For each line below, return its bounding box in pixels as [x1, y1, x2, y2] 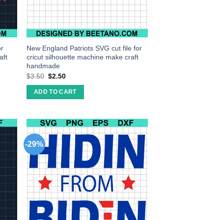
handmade [27, 62, 60, 70]
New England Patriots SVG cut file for [27, 44, 142, 53]
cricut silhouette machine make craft [27, 53, 139, 61]
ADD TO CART [33, 89, 77, 95]
